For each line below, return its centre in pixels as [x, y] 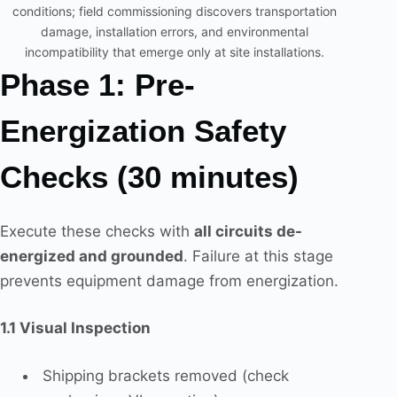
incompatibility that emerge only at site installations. [175, 52]
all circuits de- [248, 231]
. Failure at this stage [258, 256]
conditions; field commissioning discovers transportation [175, 12]
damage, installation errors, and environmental [175, 32]
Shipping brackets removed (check [163, 375]
